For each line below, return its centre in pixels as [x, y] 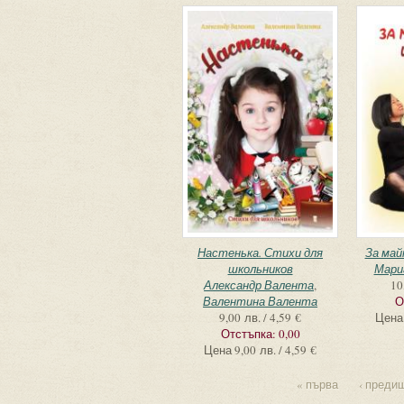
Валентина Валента [260, 301]
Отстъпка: [249, 334]
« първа [318, 384]
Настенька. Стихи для [260, 252]
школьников [260, 269]
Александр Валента [259, 285]
